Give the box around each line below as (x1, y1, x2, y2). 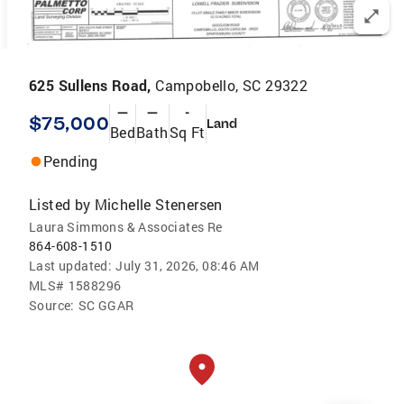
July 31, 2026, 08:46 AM (115, 257, 260, 274)
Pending (43, 151, 98, 170)
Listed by (29, 195, 91, 214)
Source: (29, 297, 75, 314)
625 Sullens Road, (29, 76, 156, 95)
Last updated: (29, 257, 113, 274)
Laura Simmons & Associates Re (29, 218, 223, 235)
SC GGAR (78, 297, 134, 314)
